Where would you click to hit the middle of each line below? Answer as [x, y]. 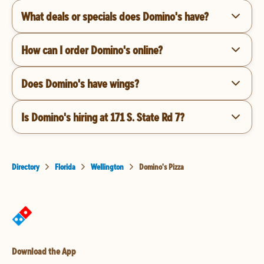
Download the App [44, 251]
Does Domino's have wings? [80, 83]
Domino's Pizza [161, 167]
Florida [65, 167]
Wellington [107, 167]
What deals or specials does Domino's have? [115, 16]
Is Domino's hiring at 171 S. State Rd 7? [103, 117]
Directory [26, 167]
